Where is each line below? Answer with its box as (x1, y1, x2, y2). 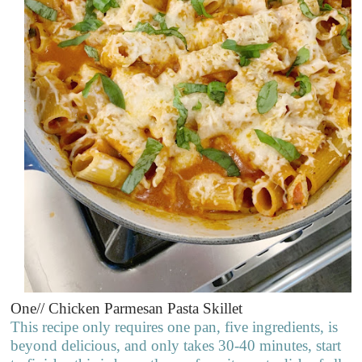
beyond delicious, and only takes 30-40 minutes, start (11, 336, 342, 354)
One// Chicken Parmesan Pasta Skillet (11, 299, 243, 317)
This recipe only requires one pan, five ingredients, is (11, 318, 339, 335)
